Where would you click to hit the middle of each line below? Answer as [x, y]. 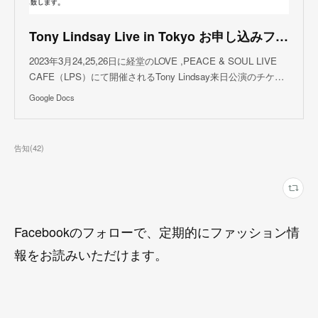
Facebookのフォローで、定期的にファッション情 [157, 231]
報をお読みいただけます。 [91, 254]
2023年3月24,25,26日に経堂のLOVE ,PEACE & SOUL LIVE [153, 60]
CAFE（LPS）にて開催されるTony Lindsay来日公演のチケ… [157, 76]
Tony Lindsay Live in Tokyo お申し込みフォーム [282, 36]
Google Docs [52, 97]
